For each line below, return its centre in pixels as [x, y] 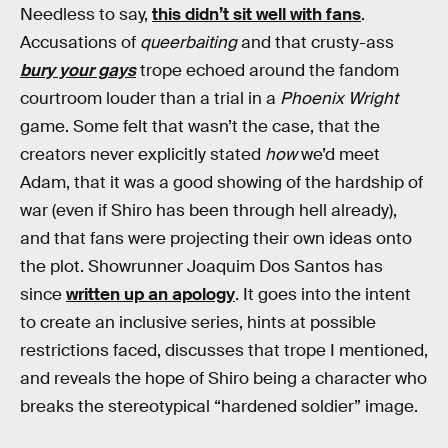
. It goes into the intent [323, 295]
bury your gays [78, 71]
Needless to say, [86, 15]
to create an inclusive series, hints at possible [198, 323]
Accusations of [80, 43]
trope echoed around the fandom [267, 71]
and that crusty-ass [315, 43]
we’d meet [338, 155]
